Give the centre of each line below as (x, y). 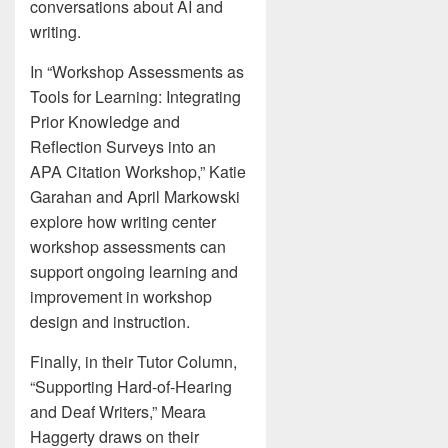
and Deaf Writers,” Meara (118, 411)
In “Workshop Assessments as (137, 71)
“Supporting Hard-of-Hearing (131, 386)
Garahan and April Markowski (135, 196)
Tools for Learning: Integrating (135, 96)
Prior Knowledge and (105, 121)
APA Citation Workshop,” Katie (138, 171)
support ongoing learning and (134, 271)
